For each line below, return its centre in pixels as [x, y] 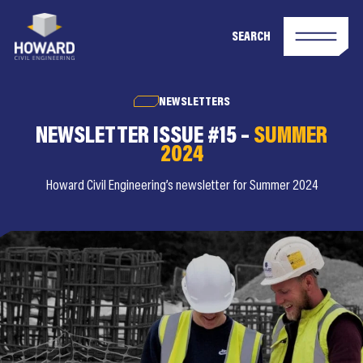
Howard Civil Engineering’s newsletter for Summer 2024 [181, 186]
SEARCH [251, 38]
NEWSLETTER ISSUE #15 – [145, 137]
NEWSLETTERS [194, 102]
